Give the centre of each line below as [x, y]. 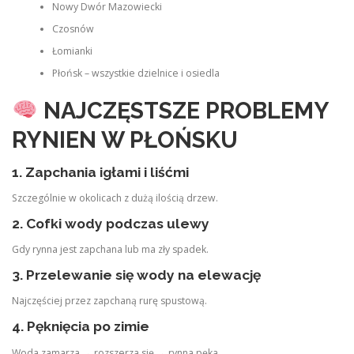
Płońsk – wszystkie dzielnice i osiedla [136, 73]
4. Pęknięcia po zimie [81, 327]
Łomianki [72, 51]
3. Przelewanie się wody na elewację [136, 275]
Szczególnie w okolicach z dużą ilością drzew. [115, 198]
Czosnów [73, 29]
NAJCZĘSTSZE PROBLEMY [186, 110]
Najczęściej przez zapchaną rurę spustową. [109, 301]
